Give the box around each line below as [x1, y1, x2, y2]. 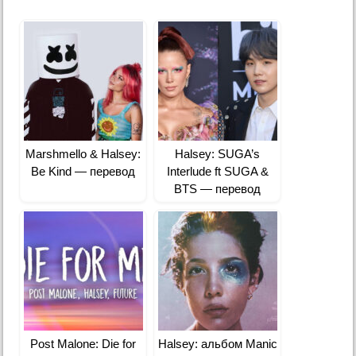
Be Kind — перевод [31, 164, 136, 179]
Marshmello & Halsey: [25, 147, 141, 161]
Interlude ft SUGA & [166, 164, 269, 179]
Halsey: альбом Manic [157, 337, 277, 351]
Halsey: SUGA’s [175, 147, 261, 161]
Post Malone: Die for [30, 337, 137, 351]
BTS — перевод [174, 182, 261, 196]
